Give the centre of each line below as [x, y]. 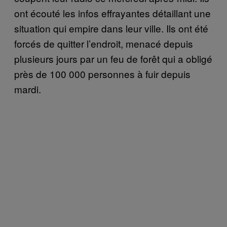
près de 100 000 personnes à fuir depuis [102, 73]
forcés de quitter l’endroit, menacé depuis [104, 43]
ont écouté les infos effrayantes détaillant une [112, 13]
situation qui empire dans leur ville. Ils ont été [111, 28]
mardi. [28, 89]
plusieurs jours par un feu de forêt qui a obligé [113, 58]
